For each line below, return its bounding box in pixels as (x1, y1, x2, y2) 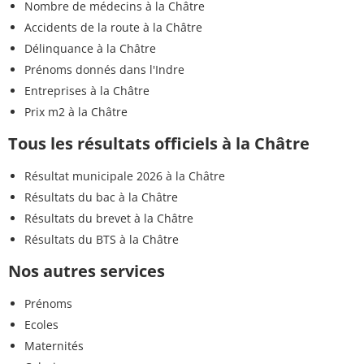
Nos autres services (8, 260, 165, 283)
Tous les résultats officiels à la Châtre (8, 132, 310, 155)
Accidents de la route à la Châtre (24, 19, 202, 36)
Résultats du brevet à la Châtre (24, 210, 193, 227)
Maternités (24, 338, 84, 354)
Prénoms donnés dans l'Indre (24, 62, 184, 78)
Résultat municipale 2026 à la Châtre (24, 168, 225, 184)
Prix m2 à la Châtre (24, 104, 128, 120)
